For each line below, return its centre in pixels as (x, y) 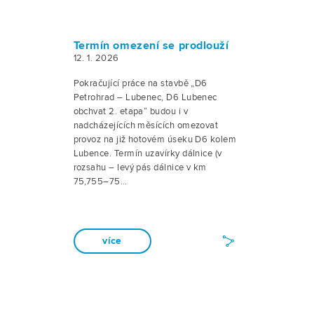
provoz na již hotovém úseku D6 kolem (155, 139)
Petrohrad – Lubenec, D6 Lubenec (145, 97)
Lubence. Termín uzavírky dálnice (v (148, 153)
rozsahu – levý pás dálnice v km (140, 168)
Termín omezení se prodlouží (151, 46)
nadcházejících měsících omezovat (146, 125)
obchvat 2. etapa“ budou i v (130, 111)
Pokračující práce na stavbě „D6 (140, 83)
